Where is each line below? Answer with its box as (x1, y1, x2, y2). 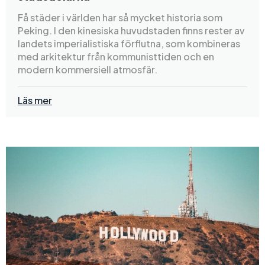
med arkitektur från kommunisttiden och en (18, 50, 214, 63)
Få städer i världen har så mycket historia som (18, 11, 222, 24)
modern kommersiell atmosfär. (18, 63, 157, 76)
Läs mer (18, 93, 52, 106)
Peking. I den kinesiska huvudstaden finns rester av (18, 24, 245, 37)
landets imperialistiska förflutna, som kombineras (18, 37, 240, 50)
